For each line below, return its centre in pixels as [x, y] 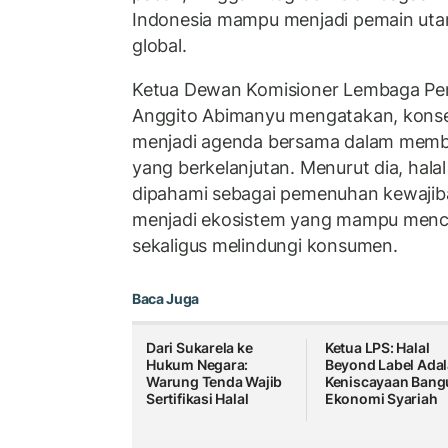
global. [159, 46]
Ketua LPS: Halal [377, 348]
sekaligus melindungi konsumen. [265, 245]
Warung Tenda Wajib [214, 382]
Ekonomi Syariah [381, 399]
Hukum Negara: [197, 365]
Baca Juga [165, 299]
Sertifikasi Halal [197, 399]
